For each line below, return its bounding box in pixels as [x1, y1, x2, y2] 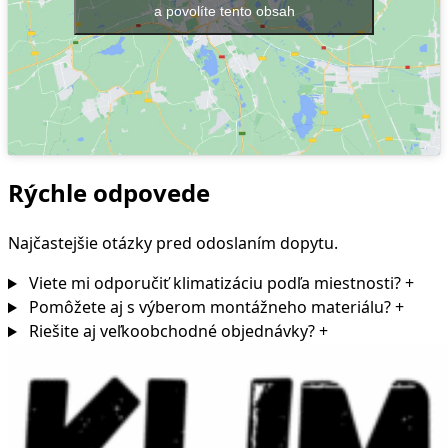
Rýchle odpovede [8, 176, 210, 210]
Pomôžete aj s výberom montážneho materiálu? [28, 296, 391, 319]
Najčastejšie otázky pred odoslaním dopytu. [8, 232, 338, 255]
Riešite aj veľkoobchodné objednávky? [28, 320, 315, 343]
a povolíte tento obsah [153, 2, 295, 19]
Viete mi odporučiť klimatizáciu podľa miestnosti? [28, 272, 401, 295]
